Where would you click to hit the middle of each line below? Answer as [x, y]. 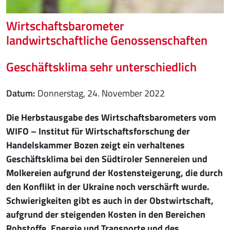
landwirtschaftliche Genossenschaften [107, 40]
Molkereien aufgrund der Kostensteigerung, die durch [114, 173]
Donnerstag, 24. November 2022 [101, 93]
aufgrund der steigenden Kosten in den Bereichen [106, 215]
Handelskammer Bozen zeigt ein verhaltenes [95, 145]
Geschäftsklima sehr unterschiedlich [101, 67]
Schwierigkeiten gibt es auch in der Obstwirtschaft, [110, 201]
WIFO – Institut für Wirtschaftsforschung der [98, 131]
